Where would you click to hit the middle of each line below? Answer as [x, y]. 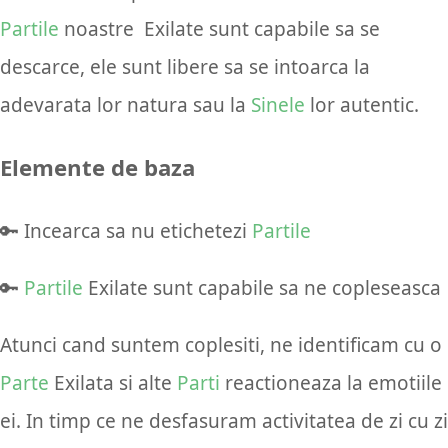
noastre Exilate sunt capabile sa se [219, 28]
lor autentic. [362, 104]
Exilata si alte [113, 383]
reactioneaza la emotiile [331, 383]
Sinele [278, 104]
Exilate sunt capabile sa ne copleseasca [262, 288]
